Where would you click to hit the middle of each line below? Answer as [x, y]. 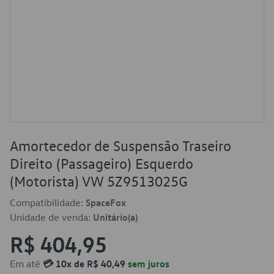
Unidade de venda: [51, 217]
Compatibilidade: [48, 202]
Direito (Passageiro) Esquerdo [102, 163]
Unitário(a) [115, 217]
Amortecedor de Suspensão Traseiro [120, 146]
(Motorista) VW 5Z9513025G [99, 181]
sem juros [147, 264]
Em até [26, 264]
